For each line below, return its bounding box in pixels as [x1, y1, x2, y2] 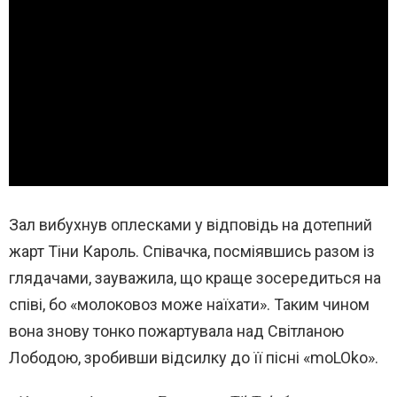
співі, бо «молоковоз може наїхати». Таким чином [9, 294, 370, 314]
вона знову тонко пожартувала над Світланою [9, 321, 344, 340]
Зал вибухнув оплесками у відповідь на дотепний [9, 214, 372, 234]
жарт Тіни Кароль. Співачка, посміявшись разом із [9, 241, 375, 261]
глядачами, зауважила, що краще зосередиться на [9, 268, 381, 287]
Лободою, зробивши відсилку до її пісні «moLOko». [9, 347, 378, 367]
